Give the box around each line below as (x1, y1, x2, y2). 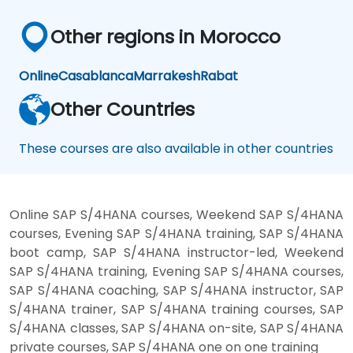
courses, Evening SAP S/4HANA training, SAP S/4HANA (9, 224, 344, 243)
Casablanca (58, 66, 133, 85)
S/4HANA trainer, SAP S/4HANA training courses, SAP (9, 299, 344, 318)
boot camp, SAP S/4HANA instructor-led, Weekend (9, 243, 344, 262)
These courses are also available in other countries (19, 139, 333, 158)
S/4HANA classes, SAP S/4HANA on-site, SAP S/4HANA (9, 318, 344, 337)
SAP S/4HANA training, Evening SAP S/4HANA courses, (9, 262, 344, 281)
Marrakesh (133, 66, 200, 85)
